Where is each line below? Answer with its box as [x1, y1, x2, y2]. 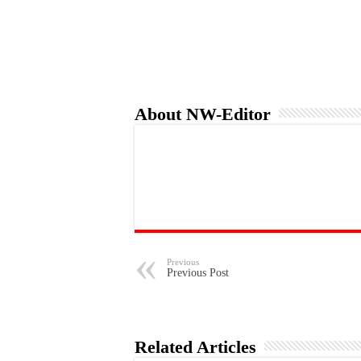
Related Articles [135, 337, 256, 357]
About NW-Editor [135, 104, 271, 124]
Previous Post [167, 267, 229, 279]
